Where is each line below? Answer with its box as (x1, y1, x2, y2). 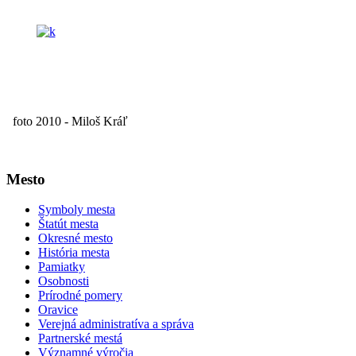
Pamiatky (38, 260, 85, 274)
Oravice (38, 303, 78, 317)
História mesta (38, 246, 110, 260)
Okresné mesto (38, 231, 113, 246)
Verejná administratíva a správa (38, 317, 194, 331)
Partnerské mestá (38, 331, 122, 346)
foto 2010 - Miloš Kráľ (6, 114, 128, 128)
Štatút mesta (38, 217, 99, 231)
